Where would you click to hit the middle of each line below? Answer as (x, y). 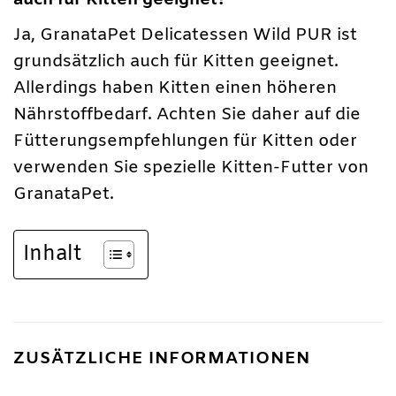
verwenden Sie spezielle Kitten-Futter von (191, 168)
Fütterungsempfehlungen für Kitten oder (185, 141)
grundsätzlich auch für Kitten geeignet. (176, 61)
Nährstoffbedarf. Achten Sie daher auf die (187, 114)
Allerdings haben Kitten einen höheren (175, 88)
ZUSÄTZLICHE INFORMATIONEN (162, 359)
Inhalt (52, 254)
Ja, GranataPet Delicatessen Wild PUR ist (185, 35)
